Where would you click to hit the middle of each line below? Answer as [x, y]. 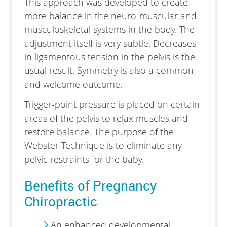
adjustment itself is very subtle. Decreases [110, 43]
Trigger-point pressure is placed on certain [112, 104]
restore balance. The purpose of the [99, 131]
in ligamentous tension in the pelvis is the [109, 56]
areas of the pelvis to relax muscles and [106, 118]
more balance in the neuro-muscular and [110, 15]
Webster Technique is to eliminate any [103, 145]
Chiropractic [61, 201]
